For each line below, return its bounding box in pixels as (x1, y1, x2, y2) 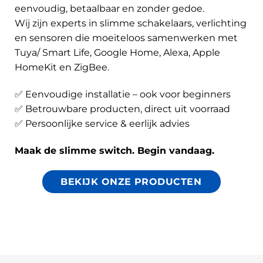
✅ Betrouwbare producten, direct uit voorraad (15, 103, 230, 115)
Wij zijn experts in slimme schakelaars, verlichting (15, 18, 247, 29)
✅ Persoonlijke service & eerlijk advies (15, 118, 190, 130)
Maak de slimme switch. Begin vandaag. (15, 144, 214, 156)
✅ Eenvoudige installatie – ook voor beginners (15, 89, 231, 100)
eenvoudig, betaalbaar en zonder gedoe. (15, 3, 204, 15)
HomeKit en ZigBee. (15, 62, 109, 73)
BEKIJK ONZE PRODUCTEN (60, 176, 202, 187)
